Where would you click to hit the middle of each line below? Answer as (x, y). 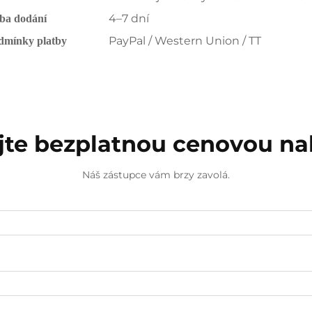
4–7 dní (129, 18)
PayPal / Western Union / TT (185, 41)
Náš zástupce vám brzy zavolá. (156, 175)
